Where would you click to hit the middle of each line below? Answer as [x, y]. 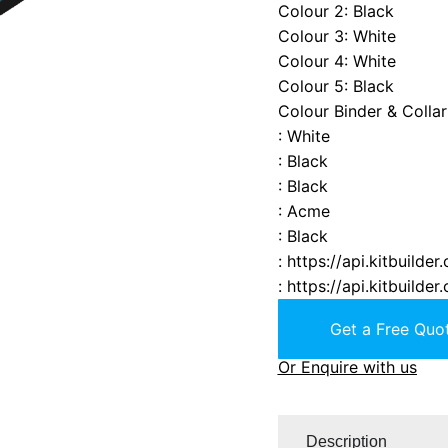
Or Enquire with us [347, 366]
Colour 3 [310, 35]
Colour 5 [310, 85]
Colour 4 [310, 60]
